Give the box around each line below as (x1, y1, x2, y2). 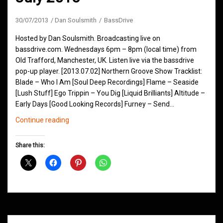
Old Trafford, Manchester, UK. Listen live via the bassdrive (15, 56, 194, 64)
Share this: (15, 141, 45, 149)
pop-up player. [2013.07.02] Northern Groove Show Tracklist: (15, 67, 202, 75)
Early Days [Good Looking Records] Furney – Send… (15, 100, 174, 108)
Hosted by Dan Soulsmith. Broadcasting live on (15, 34, 160, 42)
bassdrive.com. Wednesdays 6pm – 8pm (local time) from (15, 45, 197, 53)
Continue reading (15, 115, 69, 124)
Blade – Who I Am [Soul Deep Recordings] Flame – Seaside (15, 78, 199, 86)
